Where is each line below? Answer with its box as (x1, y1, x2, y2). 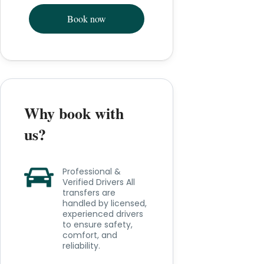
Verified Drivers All (62, 176, 135, 188)
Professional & (62, 166, 121, 177)
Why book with (24, 102, 124, 124)
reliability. (62, 240, 100, 252)
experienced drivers (62, 208, 143, 220)
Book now (67, 12, 106, 25)
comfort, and (62, 229, 117, 241)
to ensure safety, (62, 219, 133, 230)
